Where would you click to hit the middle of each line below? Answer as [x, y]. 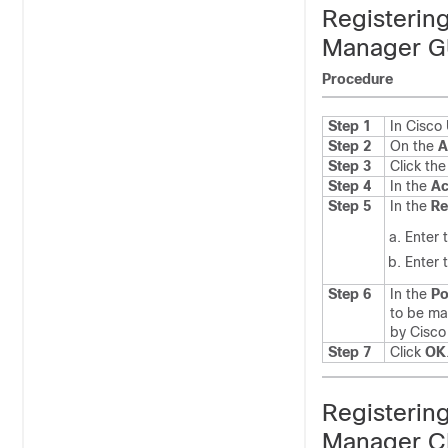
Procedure [357, 79]
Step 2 [349, 146]
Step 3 [349, 166]
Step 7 [349, 352]
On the [414, 146]
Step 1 [349, 126]
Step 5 [349, 206]
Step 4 [349, 186]
